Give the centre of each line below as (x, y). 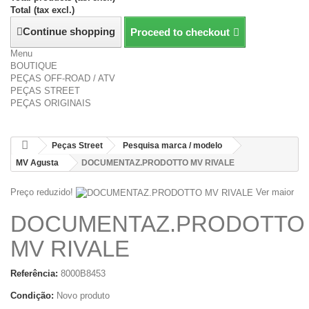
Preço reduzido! (42, 192)
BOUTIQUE (34, 66)
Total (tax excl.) (42, 10)
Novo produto (83, 295)
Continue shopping (69, 31)
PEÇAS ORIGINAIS (51, 103)
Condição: (32, 295)
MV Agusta (37, 163)
